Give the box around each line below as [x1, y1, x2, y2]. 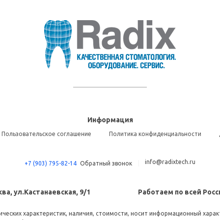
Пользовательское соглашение [1, 130, 91, 137]
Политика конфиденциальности [109, 130, 201, 137]
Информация [87, 115, 133, 124]
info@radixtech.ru [145, 158, 196, 165]
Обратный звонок [80, 160, 132, 166]
